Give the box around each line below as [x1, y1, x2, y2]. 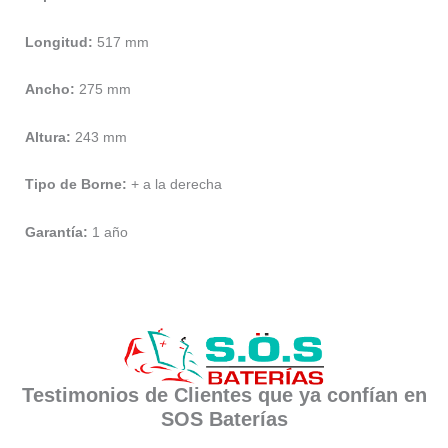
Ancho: [25, 81, 75, 98]
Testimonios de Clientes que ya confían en [21, 383, 427, 406]
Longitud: [25, 33, 93, 50]
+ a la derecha [127, 176, 222, 193]
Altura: [25, 128, 71, 145]
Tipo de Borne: [25, 176, 127, 193]
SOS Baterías [160, 407, 288, 430]
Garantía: [25, 223, 88, 240]
